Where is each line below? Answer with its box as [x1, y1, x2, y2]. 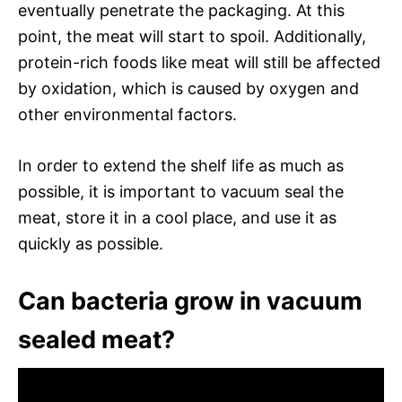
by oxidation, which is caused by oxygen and [18, 78, 359, 98]
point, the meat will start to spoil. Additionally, [18, 26, 366, 46]
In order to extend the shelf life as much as [18, 155, 344, 175]
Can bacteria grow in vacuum [18, 285, 363, 316]
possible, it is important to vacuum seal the [18, 181, 344, 201]
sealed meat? [18, 324, 175, 354]
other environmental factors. [18, 104, 237, 124]
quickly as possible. [18, 233, 163, 253]
